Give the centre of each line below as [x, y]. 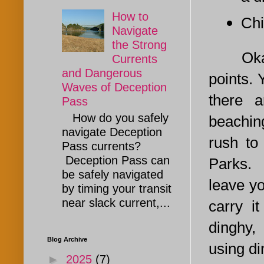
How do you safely [115, 118]
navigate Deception [112, 132]
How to [130, 17]
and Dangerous [102, 73]
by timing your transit [117, 189]
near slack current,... [116, 203]
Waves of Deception [114, 88]
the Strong [139, 45]
